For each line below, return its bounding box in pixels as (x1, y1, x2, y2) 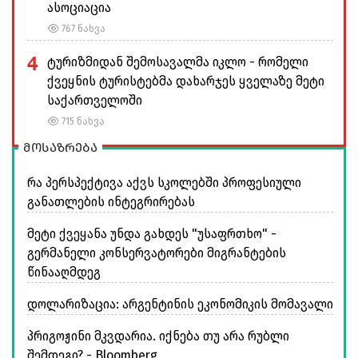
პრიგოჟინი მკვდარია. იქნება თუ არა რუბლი (27, 328, 289, 344)
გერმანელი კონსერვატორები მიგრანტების (27, 245, 286, 261)
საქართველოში (47, 92, 142, 108)
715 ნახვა (59, 115, 105, 127)
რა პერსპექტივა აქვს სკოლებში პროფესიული (27, 174, 301, 190)
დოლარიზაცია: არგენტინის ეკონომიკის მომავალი (27, 296, 333, 312)
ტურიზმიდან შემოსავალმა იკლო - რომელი (47, 54, 308, 70)
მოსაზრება (23, 139, 97, 155)
